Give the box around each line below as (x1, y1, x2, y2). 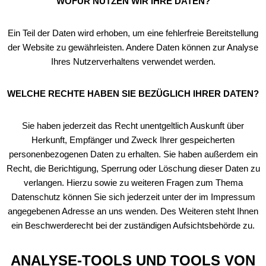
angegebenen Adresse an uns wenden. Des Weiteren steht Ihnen (8, 206, 258, 216)
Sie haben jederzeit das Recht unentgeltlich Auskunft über (22, 121, 244, 131)
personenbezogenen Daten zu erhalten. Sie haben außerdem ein (8, 149, 258, 159)
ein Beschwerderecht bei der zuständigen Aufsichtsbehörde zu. (11, 220, 255, 230)
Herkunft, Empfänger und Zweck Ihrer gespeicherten (31, 135, 235, 145)
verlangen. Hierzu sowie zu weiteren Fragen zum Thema (23, 178, 243, 188)
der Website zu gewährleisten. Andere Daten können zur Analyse (8, 42, 258, 52)
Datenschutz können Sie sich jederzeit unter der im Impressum (11, 192, 255, 202)
